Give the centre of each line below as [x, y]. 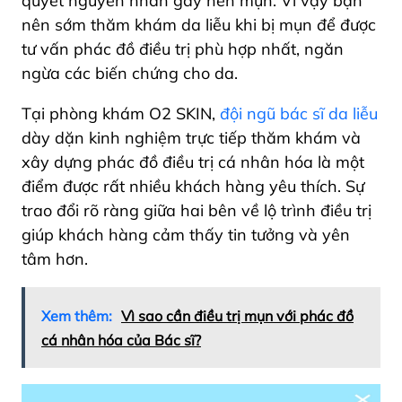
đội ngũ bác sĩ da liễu [299, 114]
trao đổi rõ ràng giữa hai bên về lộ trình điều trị [197, 211]
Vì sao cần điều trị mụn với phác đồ [237, 316]
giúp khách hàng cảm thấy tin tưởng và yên [186, 235]
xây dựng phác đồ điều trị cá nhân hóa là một [193, 162]
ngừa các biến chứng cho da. [132, 74]
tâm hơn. [57, 259]
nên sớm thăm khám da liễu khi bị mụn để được [199, 25]
